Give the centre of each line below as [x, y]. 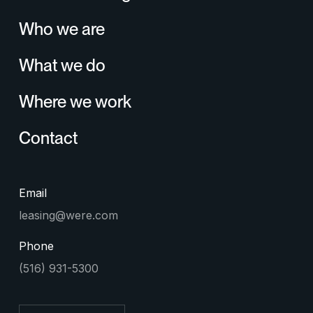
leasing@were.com [68, 216]
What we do [62, 66]
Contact [48, 138]
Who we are [61, 29]
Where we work [75, 102]
